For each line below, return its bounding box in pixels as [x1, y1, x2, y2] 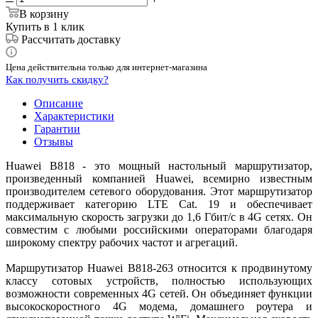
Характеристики [34, 109, 114, 122]
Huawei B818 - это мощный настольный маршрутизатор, [6, 159, 312, 172]
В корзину [19, 7, 69, 20]
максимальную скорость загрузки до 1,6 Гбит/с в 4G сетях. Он [6, 210, 312, 223]
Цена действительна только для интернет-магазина [6, 61, 207, 72]
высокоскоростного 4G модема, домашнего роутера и [6, 300, 312, 312]
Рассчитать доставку [21, 33, 121, 45]
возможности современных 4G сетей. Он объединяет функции [6, 287, 312, 300]
